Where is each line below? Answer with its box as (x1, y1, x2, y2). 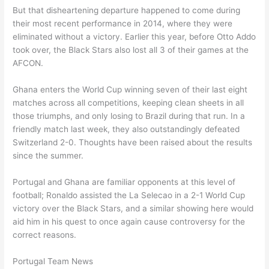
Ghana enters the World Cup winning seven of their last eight (13, 84, 248, 94)
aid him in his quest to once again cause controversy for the (13, 216, 246, 226)
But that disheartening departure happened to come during (13, 5, 241, 15)
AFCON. (13, 58, 44, 68)
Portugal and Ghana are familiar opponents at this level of (13, 177, 236, 187)
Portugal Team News (13, 256, 94, 266)
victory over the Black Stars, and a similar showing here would (13, 203, 254, 213)
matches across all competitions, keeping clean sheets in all (13, 97, 244, 107)
